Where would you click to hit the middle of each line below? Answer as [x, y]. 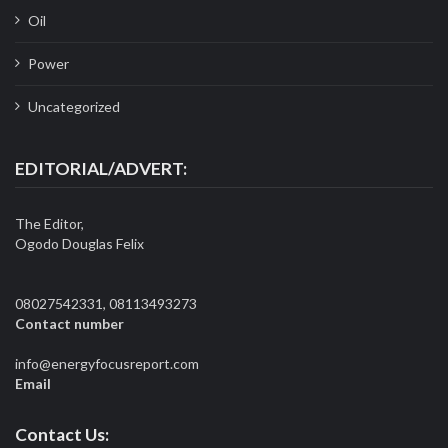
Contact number [69, 324]
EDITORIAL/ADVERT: [101, 168]
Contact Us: [62, 435]
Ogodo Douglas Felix [79, 244]
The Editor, [49, 224]
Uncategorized [73, 107]
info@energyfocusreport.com [107, 364]
